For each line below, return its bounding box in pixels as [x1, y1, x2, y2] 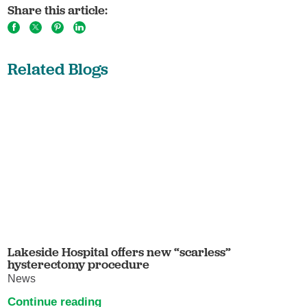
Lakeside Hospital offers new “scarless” [8, 244, 232, 260]
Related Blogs [8, 58, 109, 79]
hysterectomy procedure [8, 256, 150, 273]
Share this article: [8, 1, 108, 18]
